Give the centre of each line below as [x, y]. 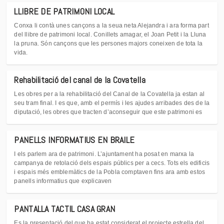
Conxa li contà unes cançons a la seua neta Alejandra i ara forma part [111, 25]
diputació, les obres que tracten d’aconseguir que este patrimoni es [108, 112]
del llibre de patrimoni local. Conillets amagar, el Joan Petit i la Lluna [110, 34]
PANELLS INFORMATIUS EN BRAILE [74, 139]
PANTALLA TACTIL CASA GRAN [65, 208]
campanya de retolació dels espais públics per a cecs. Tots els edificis [112, 163]
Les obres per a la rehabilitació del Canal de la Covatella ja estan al [109, 94]
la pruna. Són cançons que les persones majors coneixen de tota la [108, 43]
